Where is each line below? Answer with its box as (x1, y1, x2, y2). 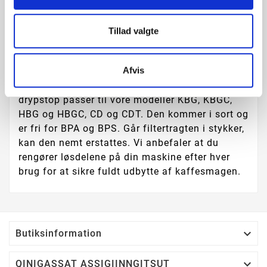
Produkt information (85, 39, 182, 51)
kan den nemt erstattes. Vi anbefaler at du (18, 137, 219, 149)
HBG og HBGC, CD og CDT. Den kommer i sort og (18, 108, 249, 120)
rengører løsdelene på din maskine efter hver (18, 151, 230, 163)
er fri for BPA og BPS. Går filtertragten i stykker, (18, 123, 244, 135)
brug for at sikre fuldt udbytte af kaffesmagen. (18, 166, 241, 178)
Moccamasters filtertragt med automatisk (18, 80, 216, 92)
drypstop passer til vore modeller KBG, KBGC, (18, 94, 232, 106)
